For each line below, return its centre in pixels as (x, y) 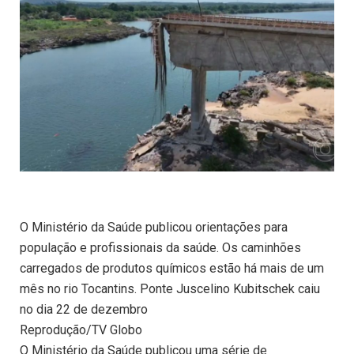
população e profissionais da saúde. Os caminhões (160, 248)
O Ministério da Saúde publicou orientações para (154, 228)
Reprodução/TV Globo (81, 330)
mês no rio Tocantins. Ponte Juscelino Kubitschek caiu (170, 289)
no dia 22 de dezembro (84, 310)
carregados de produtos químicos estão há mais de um (172, 269)
